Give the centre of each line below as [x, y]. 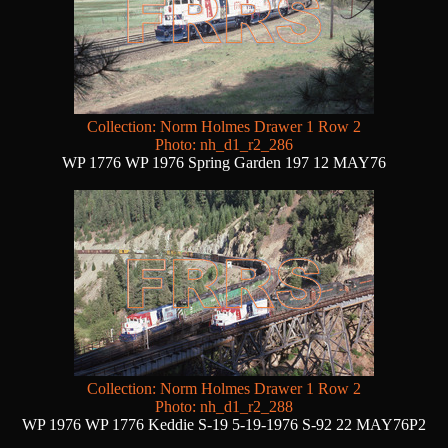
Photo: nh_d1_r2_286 [224, 145]
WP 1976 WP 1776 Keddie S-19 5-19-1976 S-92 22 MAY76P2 [224, 425]
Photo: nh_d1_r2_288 [224, 407]
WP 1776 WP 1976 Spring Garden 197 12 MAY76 [224, 163]
